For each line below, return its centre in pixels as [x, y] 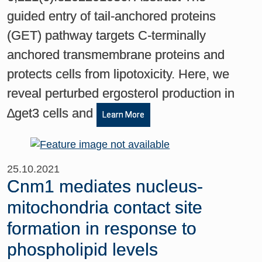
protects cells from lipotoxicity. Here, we [118, 74]
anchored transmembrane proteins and [116, 54]
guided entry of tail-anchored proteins [112, 16]
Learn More [124, 114]
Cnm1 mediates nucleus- [105, 186]
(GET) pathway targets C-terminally [107, 35]
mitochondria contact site [105, 207]
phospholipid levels [83, 249]
